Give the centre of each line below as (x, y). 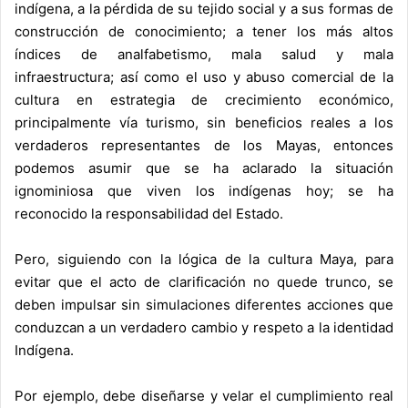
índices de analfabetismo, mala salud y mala (204, 55)
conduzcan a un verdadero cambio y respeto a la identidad (204, 328)
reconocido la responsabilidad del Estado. (149, 214)
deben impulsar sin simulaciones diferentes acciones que (204, 305)
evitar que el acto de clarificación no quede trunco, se (204, 282)
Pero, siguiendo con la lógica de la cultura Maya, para (204, 260)
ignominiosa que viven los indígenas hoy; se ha (204, 191)
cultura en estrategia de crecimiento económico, (204, 100)
